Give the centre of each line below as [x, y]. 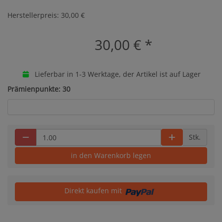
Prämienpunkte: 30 [39, 89]
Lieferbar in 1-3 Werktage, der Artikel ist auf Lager [116, 74]
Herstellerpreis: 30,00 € [46, 15]
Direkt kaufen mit [94, 191]
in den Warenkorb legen [111, 155]
